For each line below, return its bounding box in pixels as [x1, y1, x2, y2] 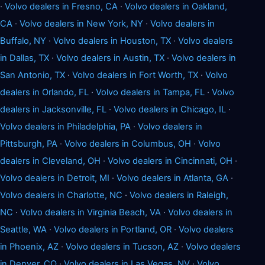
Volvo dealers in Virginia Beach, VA [20, 206, 161, 218]
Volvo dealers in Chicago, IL [114, 104, 226, 115]
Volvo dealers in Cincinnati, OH [108, 155, 232, 166]
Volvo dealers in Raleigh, [130, 189, 228, 201]
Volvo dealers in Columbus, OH [64, 138, 191, 149]
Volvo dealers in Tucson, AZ [66, 241, 179, 252]
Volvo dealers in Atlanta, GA [117, 172, 228, 183]
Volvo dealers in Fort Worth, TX [72, 69, 198, 80]
